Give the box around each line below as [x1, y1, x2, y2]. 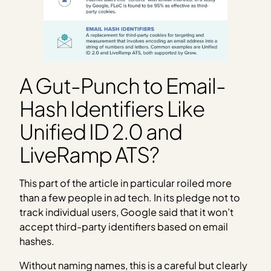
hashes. [19, 234, 55, 247]
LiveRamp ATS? [19, 141, 159, 168]
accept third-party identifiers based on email [19, 220, 229, 233]
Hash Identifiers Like [19, 95, 204, 122]
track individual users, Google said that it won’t [19, 205, 234, 218]
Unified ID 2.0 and [19, 118, 182, 145]
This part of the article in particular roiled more [19, 176, 232, 189]
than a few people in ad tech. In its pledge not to [19, 191, 241, 204]
